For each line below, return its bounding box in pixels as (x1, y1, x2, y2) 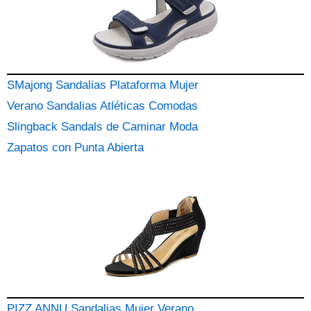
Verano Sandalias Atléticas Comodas (7, 99, 198, 112)
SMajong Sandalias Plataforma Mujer (7, 78, 199, 92)
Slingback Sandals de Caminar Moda (7, 120, 198, 133)
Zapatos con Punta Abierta (7, 141, 144, 154)
